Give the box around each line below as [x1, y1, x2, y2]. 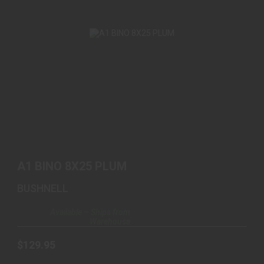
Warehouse [90, 217, 130, 227]
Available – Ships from [50, 207, 130, 217]
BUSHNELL [17, 182, 68, 195]
